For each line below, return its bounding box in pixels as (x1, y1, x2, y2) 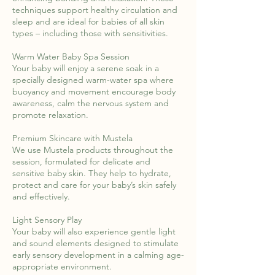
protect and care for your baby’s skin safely (12, 179, 176, 190)
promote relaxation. (12, 109, 88, 120)
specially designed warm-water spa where (12, 74, 174, 85)
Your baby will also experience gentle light (12, 226, 176, 237)
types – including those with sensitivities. (12, 28, 168, 39)
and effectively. (12, 191, 70, 202)
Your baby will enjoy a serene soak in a (12, 63, 159, 74)
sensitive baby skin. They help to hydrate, (12, 168, 171, 179)
